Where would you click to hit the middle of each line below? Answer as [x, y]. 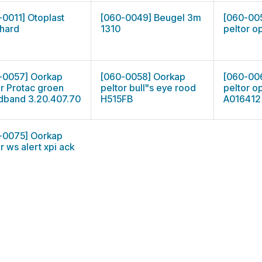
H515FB [117, 99]
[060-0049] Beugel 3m [151, 18]
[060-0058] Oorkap [143, 77]
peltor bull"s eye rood [149, 88]
